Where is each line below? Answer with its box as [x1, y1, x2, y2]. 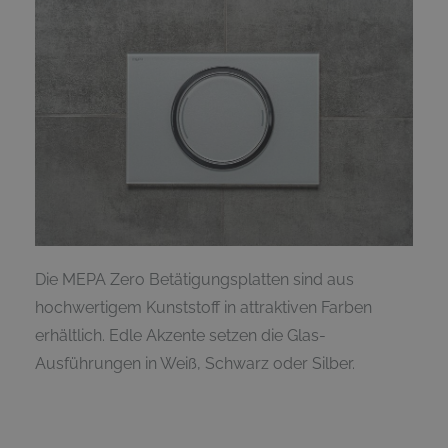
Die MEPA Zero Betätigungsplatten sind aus [35, 270, 354, 290]
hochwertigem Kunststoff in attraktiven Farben [35, 298, 372, 318]
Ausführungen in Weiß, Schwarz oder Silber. [35, 354, 355, 374]
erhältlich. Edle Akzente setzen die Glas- [35, 326, 326, 346]
